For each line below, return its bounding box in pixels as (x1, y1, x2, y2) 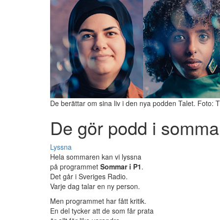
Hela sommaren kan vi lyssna (50, 152, 141, 162)
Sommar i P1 (100, 162, 141, 172)
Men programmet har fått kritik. (50, 196, 146, 206)
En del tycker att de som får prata (50, 206, 154, 216)
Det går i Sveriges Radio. (50, 171, 128, 182)
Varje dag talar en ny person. (50, 181, 140, 192)
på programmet (50, 162, 100, 172)
